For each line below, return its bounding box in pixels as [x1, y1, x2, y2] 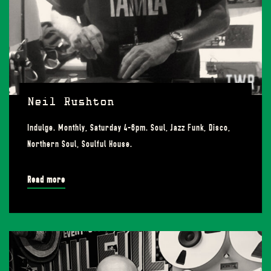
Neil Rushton [27, 97, 114, 108]
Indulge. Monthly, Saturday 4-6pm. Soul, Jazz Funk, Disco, [27, 122, 230, 133]
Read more [27, 174, 65, 185]
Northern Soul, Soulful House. [27, 139, 132, 149]
